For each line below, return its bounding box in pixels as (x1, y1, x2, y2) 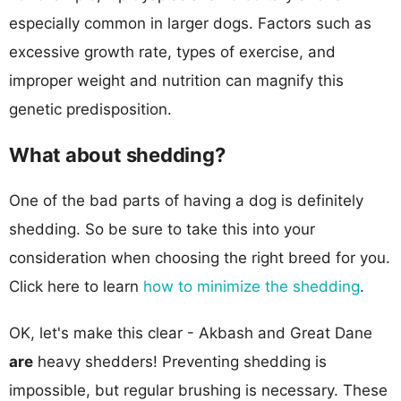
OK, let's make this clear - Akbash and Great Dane (9, 323, 372, 342)
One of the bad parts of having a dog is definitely (9, 191, 363, 209)
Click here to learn (9, 277, 143, 295)
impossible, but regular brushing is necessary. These (9, 380, 388, 399)
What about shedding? (9, 142, 226, 166)
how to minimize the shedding (143, 277, 360, 295)
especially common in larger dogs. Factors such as (9, 13, 371, 32)
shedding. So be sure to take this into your (9, 219, 315, 238)
